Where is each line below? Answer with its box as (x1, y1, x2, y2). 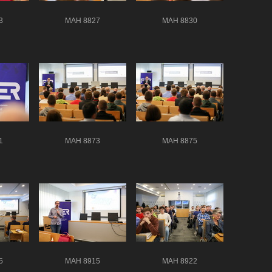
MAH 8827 (65, 16, 100, 24)
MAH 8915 (65, 257, 100, 265)
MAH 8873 (65, 137, 100, 144)
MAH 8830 (162, 16, 197, 24)
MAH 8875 (162, 137, 197, 144)
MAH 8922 (162, 257, 197, 265)
